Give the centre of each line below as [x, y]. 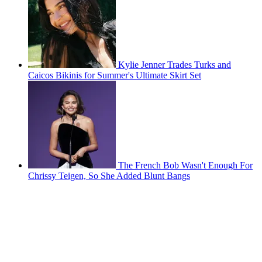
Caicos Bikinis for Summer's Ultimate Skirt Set [115, 75]
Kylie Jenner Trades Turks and [175, 64]
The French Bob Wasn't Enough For [185, 165]
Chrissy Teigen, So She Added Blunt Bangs [109, 175]
